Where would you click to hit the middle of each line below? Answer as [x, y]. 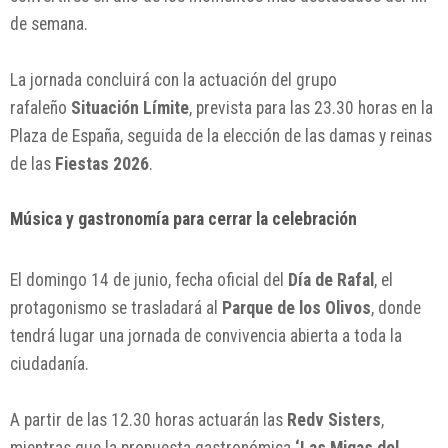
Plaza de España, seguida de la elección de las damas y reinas [221, 135]
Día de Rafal [331, 279]
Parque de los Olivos [296, 307]
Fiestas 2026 [102, 163]
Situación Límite [130, 107]
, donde [396, 307]
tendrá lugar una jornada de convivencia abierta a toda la [206, 335]
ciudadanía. [49, 363]
